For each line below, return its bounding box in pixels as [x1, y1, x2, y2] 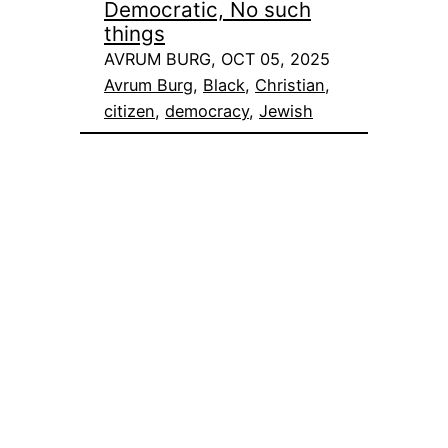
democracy [165, 101, 249, 122]
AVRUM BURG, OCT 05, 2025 [104, 49, 330, 70]
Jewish [259, 101, 313, 122]
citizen [104, 101, 155, 122]
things [104, 21, 165, 47]
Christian [255, 75, 325, 96]
